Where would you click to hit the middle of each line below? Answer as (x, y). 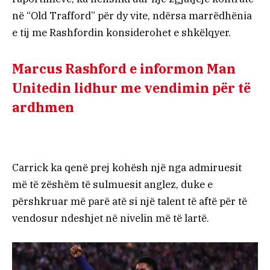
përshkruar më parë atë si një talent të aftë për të (130, 202)
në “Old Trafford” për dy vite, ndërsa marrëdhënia (132, 16)
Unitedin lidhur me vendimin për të (131, 88)
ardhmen (43, 107)
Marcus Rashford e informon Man (124, 68)
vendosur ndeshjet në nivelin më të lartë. (111, 218)
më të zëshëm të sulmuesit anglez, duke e (112, 185)
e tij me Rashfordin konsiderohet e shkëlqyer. (121, 33)
